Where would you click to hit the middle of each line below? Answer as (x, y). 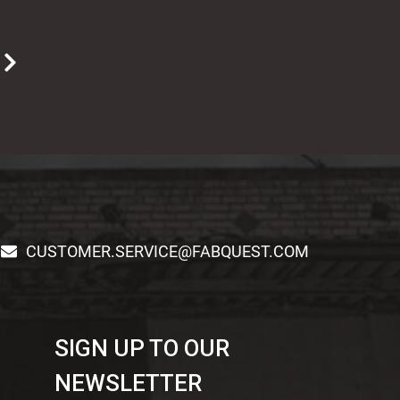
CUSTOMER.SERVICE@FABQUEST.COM (167, 252)
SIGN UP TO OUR (142, 349)
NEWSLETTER (128, 383)
